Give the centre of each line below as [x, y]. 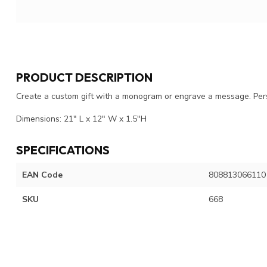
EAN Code [42, 175]
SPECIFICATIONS [63, 150]
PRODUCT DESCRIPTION [84, 77]
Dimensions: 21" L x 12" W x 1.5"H [81, 119]
